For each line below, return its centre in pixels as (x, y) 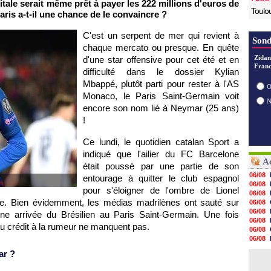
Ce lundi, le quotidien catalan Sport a (161, 142)
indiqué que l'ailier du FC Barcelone (161, 154)
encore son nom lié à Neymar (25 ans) (161, 108)
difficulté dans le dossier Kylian (161, 72)
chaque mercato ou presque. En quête (161, 47)
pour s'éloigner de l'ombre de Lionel (161, 190)
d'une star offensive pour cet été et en (161, 60)
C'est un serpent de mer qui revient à (161, 35)
